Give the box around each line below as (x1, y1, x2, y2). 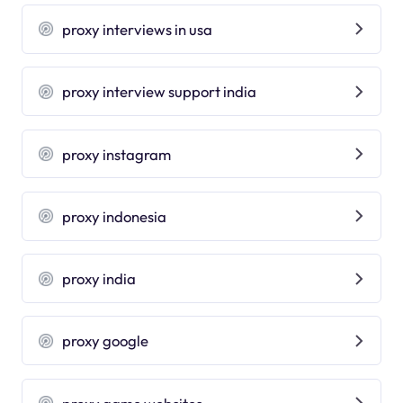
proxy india (62, 269, 137, 289)
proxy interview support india (62, 82, 257, 102)
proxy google (62, 331, 149, 351)
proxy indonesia (62, 206, 167, 226)
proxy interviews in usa (62, 19, 213, 39)
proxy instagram (62, 144, 172, 164)
